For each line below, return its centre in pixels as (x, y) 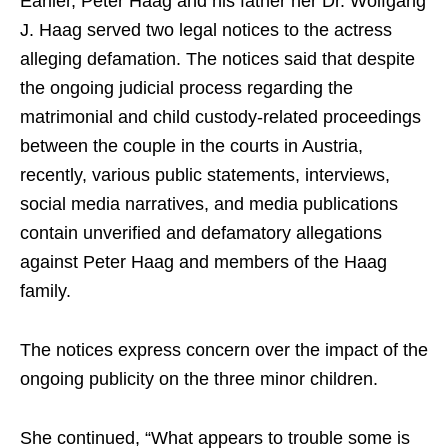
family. (45, 291)
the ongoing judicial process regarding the (186, 88)
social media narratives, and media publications (209, 204)
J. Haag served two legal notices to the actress (206, 30)
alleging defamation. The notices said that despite (217, 59)
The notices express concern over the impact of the (224, 350)
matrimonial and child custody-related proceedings (220, 117)
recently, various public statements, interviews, (205, 175)
